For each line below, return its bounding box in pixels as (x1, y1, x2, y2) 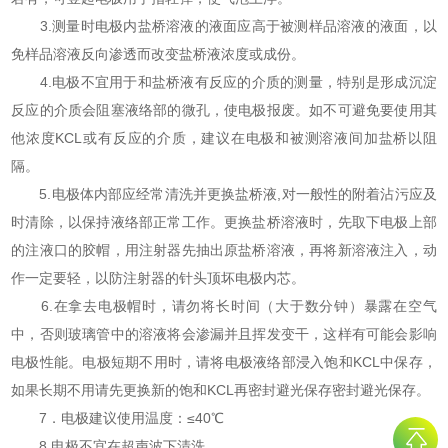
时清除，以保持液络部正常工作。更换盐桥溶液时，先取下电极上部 (11, 214, 437, 231)
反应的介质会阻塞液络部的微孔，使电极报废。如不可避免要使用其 (11, 102, 437, 119)
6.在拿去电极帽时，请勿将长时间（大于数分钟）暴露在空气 (11, 298, 437, 315)
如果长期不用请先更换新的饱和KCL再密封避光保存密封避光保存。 (11, 382, 431, 399)
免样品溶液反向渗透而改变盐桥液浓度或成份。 (11, 46, 306, 63)
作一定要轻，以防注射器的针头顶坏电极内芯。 (11, 270, 306, 287)
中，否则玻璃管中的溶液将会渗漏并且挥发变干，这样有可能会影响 (11, 326, 437, 343)
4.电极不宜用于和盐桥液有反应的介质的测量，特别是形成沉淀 (11, 74, 437, 91)
